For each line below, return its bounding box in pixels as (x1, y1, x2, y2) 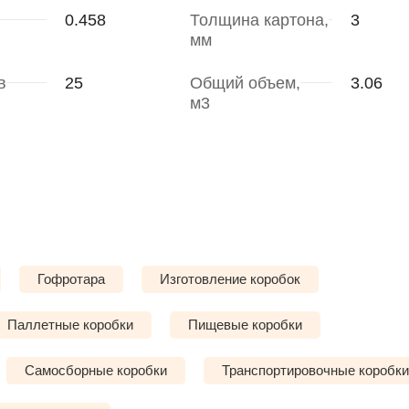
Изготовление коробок (160, 271, 300, 288)
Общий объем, (189, 74, 300, 93)
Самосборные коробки (25, 362, 167, 379)
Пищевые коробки (188, 317, 302, 333)
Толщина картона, (189, 11, 329, 30)
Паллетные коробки (7, 317, 133, 333)
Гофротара (37, 271, 105, 288)
